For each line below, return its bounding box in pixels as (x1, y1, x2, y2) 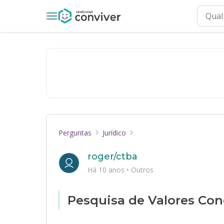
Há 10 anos (87, 165, 126, 174)
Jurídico (102, 127, 126, 137)
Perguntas (58, 127, 91, 137)
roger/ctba (87, 151, 137, 162)
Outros (131, 165, 153, 174)
